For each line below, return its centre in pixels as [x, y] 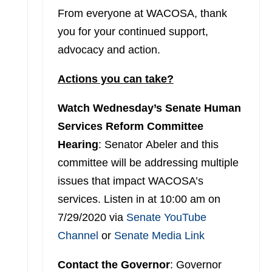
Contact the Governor [114, 265]
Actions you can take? [115, 79]
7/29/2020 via [92, 217]
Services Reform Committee [130, 126]
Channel [78, 236]
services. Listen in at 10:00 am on [139, 199]
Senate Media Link [159, 236]
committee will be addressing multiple [148, 163]
